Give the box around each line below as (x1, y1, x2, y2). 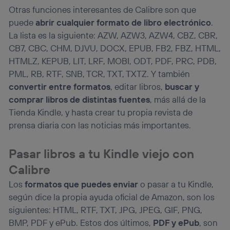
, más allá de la (150, 94, 206, 105)
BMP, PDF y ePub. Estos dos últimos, (9, 217, 154, 228)
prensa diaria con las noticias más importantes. (9, 120, 191, 131)
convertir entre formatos (9, 81, 111, 92)
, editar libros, (110, 81, 165, 92)
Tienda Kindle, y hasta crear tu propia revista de (9, 107, 193, 118)
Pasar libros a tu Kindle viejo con (9, 145, 195, 161)
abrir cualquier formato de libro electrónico (35, 17, 212, 28)
